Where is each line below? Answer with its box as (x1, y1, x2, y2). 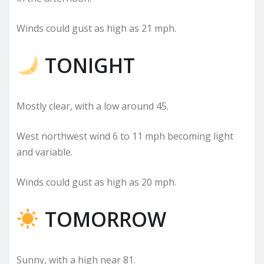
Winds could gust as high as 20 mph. (16, 175, 176, 189)
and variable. (16, 145, 72, 159)
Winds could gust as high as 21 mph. (16, 21, 176, 35)
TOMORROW (39, 205, 166, 233)
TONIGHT (39, 51, 135, 79)
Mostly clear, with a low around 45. (16, 99, 169, 113)
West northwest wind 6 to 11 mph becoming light (16, 129, 233, 143)
